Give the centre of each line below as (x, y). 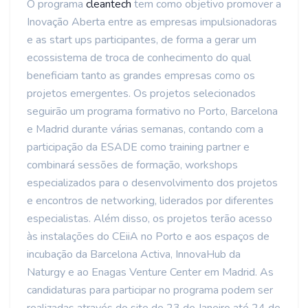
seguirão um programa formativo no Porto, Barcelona (152, 111)
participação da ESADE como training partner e (138, 147)
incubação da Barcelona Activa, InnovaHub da (134, 254)
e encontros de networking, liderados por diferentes (150, 201)
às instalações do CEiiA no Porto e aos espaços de (148, 236)
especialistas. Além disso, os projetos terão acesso (150, 219)
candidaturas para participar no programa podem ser (150, 290)
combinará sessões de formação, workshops (132, 165)
